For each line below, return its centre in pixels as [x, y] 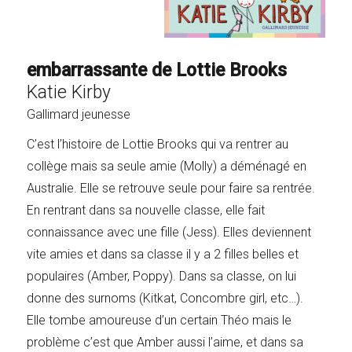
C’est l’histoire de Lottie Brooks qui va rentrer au [158, 144]
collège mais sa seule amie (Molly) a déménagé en [167, 166]
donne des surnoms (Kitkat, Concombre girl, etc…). [165, 298]
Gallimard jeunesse [79, 114]
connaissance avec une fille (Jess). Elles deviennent [169, 232]
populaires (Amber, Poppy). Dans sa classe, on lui [162, 276]
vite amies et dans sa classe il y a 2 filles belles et [163, 254]
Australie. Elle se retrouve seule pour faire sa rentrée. [171, 188]
